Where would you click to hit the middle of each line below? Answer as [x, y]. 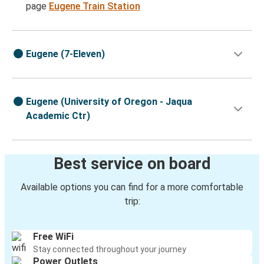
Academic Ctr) [58, 116]
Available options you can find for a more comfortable [132, 187]
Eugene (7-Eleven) [65, 54]
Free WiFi [53, 237]
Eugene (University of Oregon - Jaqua [109, 102]
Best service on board [132, 164]
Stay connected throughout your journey [110, 250]
